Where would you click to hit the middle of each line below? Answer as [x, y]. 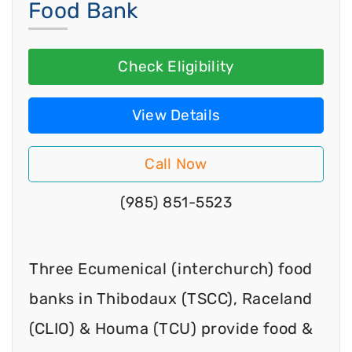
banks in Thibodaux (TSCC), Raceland [171, 298]
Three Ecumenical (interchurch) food [171, 268]
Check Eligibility [176, 67]
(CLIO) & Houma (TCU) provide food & [171, 328]
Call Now [176, 164]
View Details [176, 115]
